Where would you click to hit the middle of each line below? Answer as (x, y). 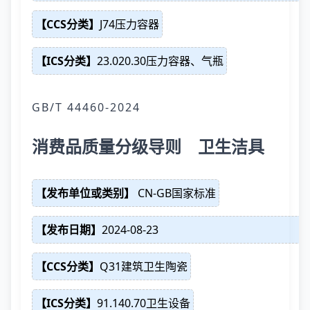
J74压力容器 (129, 24)
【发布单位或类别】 (85, 193)
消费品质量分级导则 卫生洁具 (148, 146)
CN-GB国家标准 (175, 193)
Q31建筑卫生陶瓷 (144, 266)
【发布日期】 (69, 230)
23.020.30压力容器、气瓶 (160, 61)
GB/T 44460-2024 (86, 107)
